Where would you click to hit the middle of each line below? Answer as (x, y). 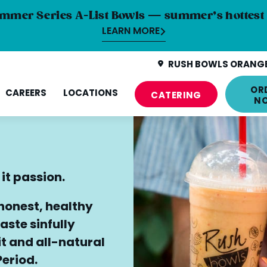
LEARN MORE (131, 32)
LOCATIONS (91, 94)
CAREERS (26, 94)
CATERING (176, 96)
